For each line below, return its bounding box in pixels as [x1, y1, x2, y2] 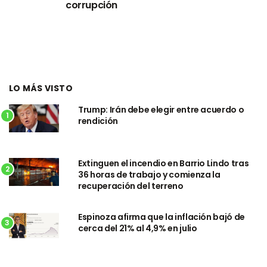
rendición [78, 115, 118, 128]
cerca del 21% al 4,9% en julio [78, 222, 197, 235]
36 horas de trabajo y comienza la [78, 169, 221, 181]
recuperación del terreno [78, 180, 184, 193]
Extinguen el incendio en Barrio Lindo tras [78, 157, 249, 170]
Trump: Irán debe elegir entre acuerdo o [78, 104, 244, 116]
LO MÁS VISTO [9, 82, 73, 95]
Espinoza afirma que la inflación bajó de [78, 211, 245, 223]
